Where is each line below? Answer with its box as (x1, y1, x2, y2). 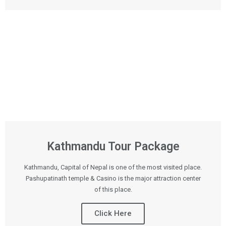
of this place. (94, 186, 132, 193)
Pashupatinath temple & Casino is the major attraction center (25, 175, 201, 182)
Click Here (94, 209, 132, 218)
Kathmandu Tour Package (46, 140, 180, 153)
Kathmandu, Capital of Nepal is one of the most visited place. (24, 163, 202, 171)
